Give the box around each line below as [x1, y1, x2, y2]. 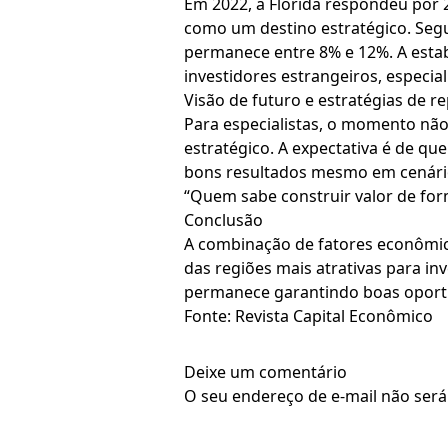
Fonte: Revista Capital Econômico [184, 305, 433, 327]
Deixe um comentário [184, 361, 347, 383]
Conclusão [184, 209, 263, 231]
